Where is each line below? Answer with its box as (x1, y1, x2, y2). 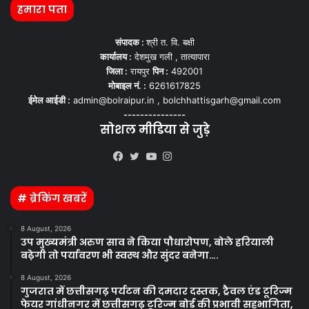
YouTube (154, 167, 197, 180)
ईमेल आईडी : (28, 94, 70, 106)
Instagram (171, 167, 219, 180)
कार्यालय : (99, 51, 132, 62)
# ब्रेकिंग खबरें (17, 191, 87, 206)
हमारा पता (17, 2, 67, 17)
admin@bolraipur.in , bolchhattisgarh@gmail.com (70, 94, 281, 106)
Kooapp (196, 150, 232, 163)
